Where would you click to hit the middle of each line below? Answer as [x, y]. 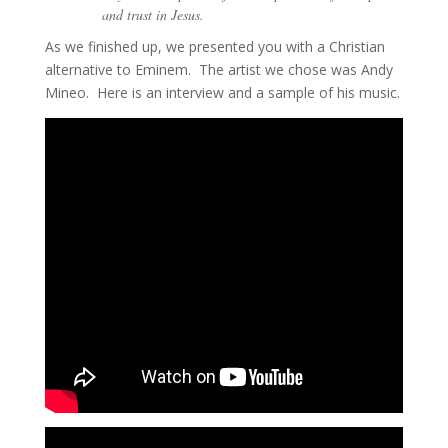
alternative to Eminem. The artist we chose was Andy [218, 69]
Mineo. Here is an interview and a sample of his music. [222, 92]
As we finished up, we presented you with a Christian [214, 46]
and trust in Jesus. [152, 14]
